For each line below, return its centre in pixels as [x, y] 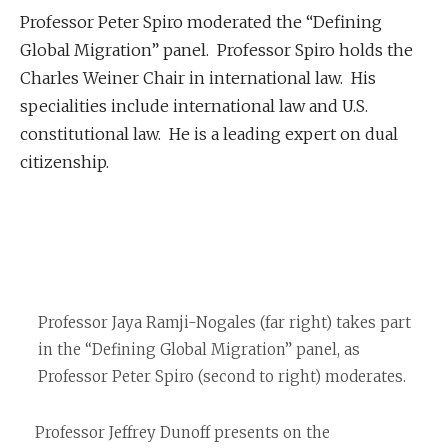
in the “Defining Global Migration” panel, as [198, 349]
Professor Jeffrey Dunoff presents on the [182, 432]
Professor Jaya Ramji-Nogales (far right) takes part [224, 322]
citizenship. [64, 162]
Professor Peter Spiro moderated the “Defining [201, 22]
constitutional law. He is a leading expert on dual [209, 134]
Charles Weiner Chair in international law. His [198, 78]
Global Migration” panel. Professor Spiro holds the [216, 50]
